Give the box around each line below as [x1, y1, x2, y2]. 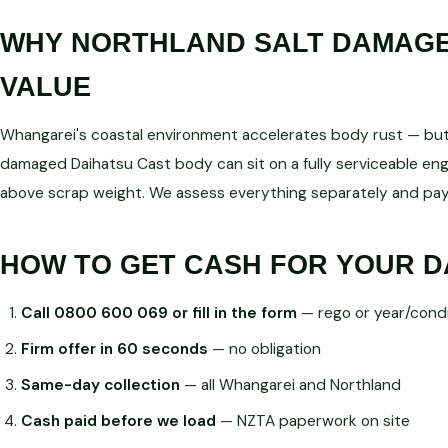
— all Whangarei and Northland [179, 375, 401, 396]
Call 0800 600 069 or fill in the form [20, 303, 297, 324]
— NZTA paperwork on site [215, 411, 410, 432]
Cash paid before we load [20, 411, 216, 432]
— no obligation [207, 339, 321, 360]
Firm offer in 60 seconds [20, 339, 208, 360]
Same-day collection [20, 375, 180, 396]
